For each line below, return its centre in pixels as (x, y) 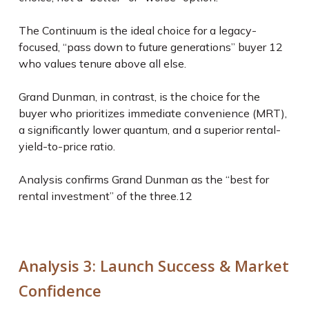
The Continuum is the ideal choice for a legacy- (137, 30)
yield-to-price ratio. (68, 146)
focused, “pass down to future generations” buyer (143, 47)
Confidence (60, 290)
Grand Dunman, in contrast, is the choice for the (139, 97)
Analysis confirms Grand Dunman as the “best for (143, 179)
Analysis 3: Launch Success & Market (153, 266)
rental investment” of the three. (98, 196)
